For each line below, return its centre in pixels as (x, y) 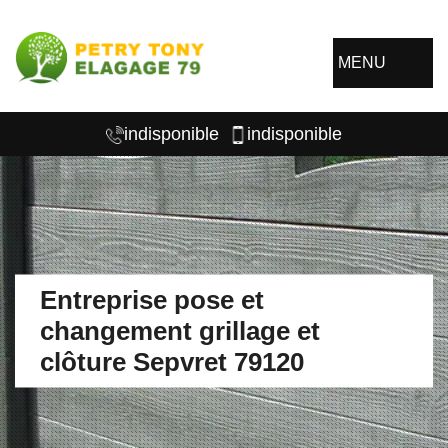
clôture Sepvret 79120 (172, 361)
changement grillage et (180, 330)
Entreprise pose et (152, 299)
